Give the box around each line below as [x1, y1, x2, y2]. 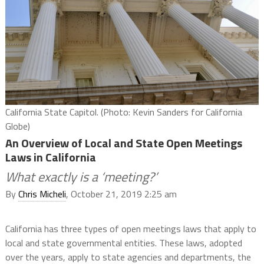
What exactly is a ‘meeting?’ [5, 167, 157, 187]
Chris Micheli [18, 187, 66, 202]
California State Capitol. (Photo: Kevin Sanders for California [5, 105, 242, 120]
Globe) [5, 119, 30, 134]
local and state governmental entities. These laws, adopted [5, 236, 242, 250]
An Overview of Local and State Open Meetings [5, 134, 242, 153]
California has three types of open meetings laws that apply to [5, 222, 256, 236]
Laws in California [5, 148, 96, 167]
